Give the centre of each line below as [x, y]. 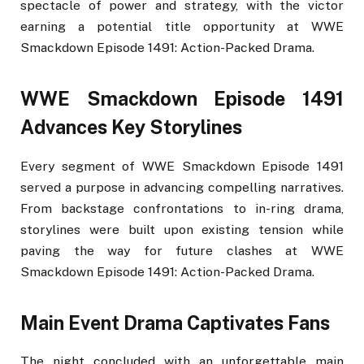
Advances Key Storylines [131, 128]
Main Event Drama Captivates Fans [175, 323]
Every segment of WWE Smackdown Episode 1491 [182, 166]
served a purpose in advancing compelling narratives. [182, 187]
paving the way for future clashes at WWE [182, 250]
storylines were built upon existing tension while [182, 229]
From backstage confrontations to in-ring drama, [182, 208]
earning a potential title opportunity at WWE [182, 27]
